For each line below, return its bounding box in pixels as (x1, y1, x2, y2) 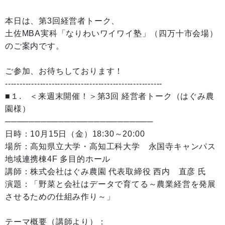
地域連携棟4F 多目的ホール (5, 155, 111, 163)
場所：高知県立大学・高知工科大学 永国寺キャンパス (5, 142, 216, 151)
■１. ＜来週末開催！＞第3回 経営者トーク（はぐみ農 (5, 92, 214, 100)
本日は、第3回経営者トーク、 (5, 17, 120, 25)
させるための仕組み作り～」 (5, 192, 115, 201)
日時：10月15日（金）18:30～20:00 (5, 130, 145, 138)
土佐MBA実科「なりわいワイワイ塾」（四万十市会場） (5, 29, 218, 38)
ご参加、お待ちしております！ (5, 67, 124, 75)
